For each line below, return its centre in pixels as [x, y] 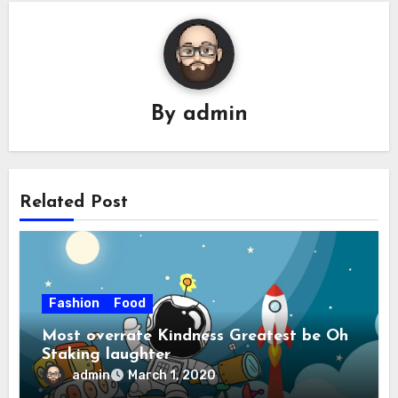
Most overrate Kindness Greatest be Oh [195, 337]
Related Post [74, 202]
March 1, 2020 [172, 376]
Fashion [75, 304]
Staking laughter [107, 355]
